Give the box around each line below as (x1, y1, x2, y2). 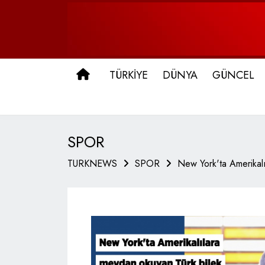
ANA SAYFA (94, 67, 150, 82)
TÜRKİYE (109, 67, 148, 83)
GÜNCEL (212, 67, 254, 83)
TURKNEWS (67, 157, 117, 170)
